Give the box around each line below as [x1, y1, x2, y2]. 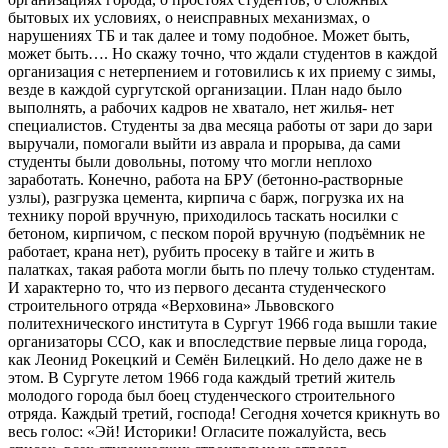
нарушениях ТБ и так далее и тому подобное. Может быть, [8, 27, 410, 45]
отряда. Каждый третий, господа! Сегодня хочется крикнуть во [8, 405, 440, 423]
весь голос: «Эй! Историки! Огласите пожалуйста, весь [8, 423, 386, 441]
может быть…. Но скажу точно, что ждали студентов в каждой [8, 45, 438, 63]
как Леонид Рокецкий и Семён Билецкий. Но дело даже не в [8, 351, 423, 369]
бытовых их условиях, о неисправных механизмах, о [8, 9, 370, 27]
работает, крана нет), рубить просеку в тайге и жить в [8, 243, 375, 261]
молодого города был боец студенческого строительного [8, 387, 395, 405]
